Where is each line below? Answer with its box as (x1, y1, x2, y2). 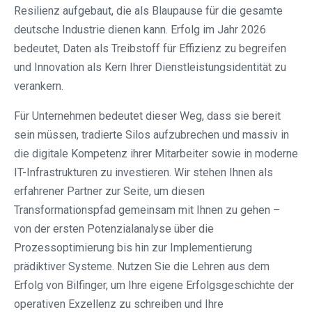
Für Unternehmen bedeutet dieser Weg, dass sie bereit (14, 109, 281, 123)
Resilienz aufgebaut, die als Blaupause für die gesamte (14, 4, 283, 18)
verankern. (14, 79, 63, 93)
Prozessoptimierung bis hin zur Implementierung (14, 241, 252, 255)
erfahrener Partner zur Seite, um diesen (14, 185, 205, 198)
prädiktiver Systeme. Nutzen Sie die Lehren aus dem (14, 260, 270, 274)
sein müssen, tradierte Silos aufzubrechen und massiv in (14, 128, 289, 142)
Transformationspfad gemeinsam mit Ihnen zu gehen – (14, 203, 280, 217)
